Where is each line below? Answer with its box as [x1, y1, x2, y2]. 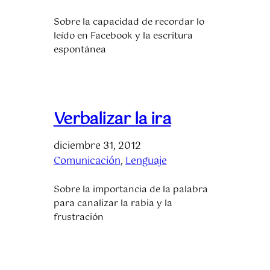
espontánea [53, 42, 106, 57]
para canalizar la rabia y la [53, 196, 172, 211]
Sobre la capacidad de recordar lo [53, 14, 204, 30]
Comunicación [53, 152, 121, 169]
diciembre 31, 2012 [53, 137, 141, 154]
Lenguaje [125, 152, 167, 169]
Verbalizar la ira [53, 105, 171, 133]
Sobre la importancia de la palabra [53, 182, 208, 197]
